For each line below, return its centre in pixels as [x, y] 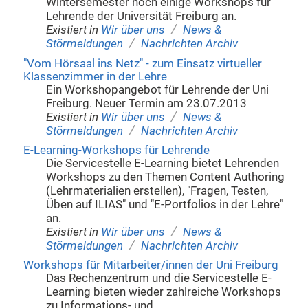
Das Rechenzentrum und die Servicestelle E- [159, 278]
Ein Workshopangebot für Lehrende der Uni [158, 89]
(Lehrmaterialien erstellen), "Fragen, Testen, [157, 191]
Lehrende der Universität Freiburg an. [142, 16]
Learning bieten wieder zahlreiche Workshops [164, 292]
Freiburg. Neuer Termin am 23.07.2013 [147, 103]
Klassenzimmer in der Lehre [95, 76]
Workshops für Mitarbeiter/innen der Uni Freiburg [151, 265]
